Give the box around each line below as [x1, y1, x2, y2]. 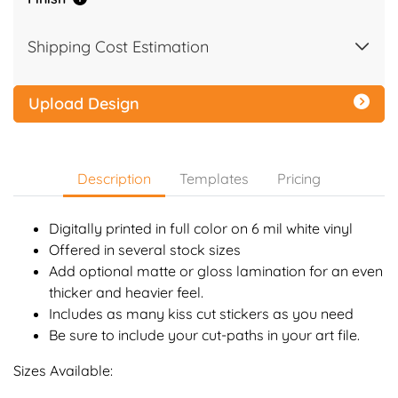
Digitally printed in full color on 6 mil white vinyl [49, 219, 353, 237]
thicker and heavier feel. [49, 283, 203, 301]
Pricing [277, 169, 321, 187]
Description [77, 169, 151, 187]
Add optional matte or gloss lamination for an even [49, 261, 383, 280]
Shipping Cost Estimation [28, 36, 209, 57]
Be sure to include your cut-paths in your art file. [49, 325, 360, 344]
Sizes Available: [13, 361, 113, 379]
